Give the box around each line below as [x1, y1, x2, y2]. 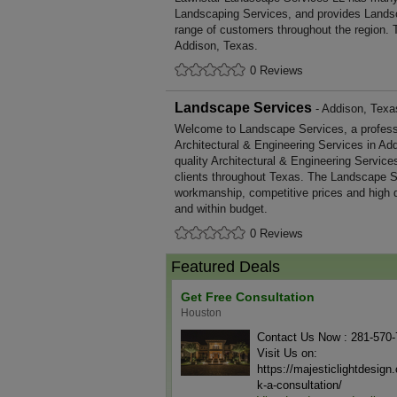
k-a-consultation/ [257, 378, 342, 392]
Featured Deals [171, 258, 280, 276]
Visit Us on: [257, 346, 317, 360]
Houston [181, 307, 222, 319]
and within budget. [175, 202, 268, 215]
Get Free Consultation [181, 290, 315, 304]
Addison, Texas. [175, 39, 258, 52]
